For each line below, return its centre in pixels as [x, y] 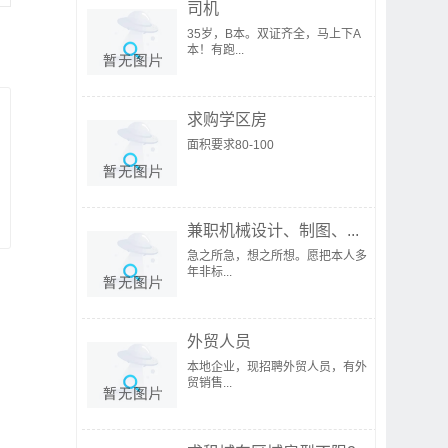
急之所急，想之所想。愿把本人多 [277, 256]
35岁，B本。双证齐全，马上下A [274, 34]
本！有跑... [215, 50]
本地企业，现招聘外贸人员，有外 [277, 367]
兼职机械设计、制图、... [273, 230]
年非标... [209, 272]
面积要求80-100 [230, 145]
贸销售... [209, 383]
